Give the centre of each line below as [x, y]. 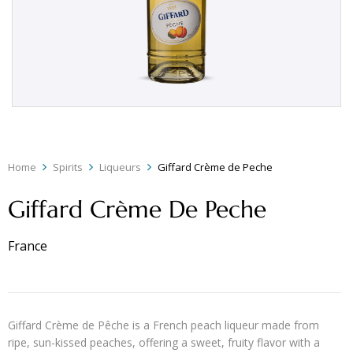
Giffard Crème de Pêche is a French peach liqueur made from [163, 325]
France [28, 246]
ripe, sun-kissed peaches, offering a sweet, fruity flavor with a [164, 343]
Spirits [68, 167]
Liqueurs [120, 167]
